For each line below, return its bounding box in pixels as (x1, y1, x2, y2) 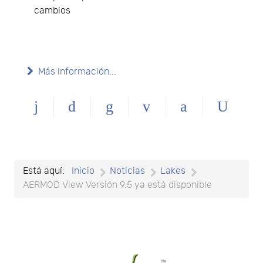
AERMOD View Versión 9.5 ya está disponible (23, 180, 212, 191)
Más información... (38, 66, 116, 78)
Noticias (110, 166, 145, 177)
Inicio (72, 166, 95, 177)
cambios (34, 5, 70, 17)
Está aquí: (23, 166, 69, 177)
